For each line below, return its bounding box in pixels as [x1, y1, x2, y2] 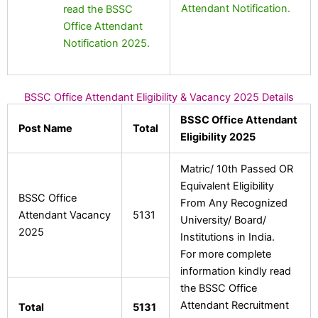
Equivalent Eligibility [180, 179, 274, 192]
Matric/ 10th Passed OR [180, 162, 293, 175]
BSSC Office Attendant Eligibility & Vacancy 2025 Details [24, 90, 294, 104]
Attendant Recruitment [180, 298, 289, 312]
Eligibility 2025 [180, 130, 256, 143]
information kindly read [180, 264, 291, 278]
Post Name [18, 121, 72, 135]
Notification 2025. [63, 36, 150, 50]
